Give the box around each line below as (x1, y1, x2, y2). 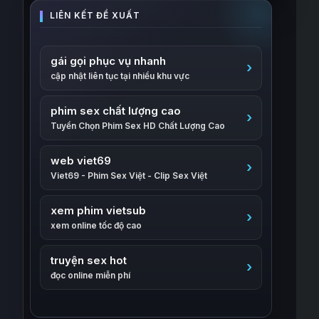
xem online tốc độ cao (51, 220, 142, 231)
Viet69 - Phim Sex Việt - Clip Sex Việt (51, 170, 208, 181)
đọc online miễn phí (51, 270, 131, 281)
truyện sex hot (51, 253, 127, 267)
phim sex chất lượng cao (51, 104, 182, 117)
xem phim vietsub (51, 204, 147, 217)
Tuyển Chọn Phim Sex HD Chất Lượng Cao (51, 120, 226, 131)
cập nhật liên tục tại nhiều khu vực (51, 70, 190, 81)
